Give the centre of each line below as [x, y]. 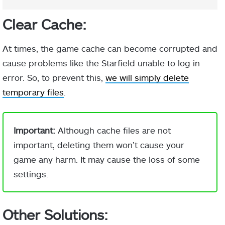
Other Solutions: [55, 215]
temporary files [33, 92]
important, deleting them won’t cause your [99, 144]
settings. [31, 174]
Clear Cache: [44, 24]
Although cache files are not [114, 130]
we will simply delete [147, 77]
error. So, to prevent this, [54, 77]
